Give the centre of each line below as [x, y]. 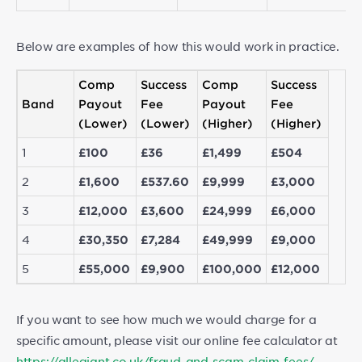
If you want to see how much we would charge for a [166, 319]
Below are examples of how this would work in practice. [178, 46]
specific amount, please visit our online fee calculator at [177, 340]
